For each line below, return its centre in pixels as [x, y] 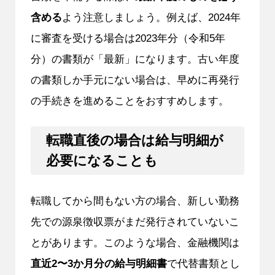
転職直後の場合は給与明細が [134, 141]
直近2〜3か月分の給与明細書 [99, 263]
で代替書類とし [203, 263]
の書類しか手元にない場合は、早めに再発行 [135, 80]
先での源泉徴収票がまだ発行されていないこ [135, 221]
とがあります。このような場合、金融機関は [135, 242]
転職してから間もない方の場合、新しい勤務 [135, 200]
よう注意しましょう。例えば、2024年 [151, 17]
